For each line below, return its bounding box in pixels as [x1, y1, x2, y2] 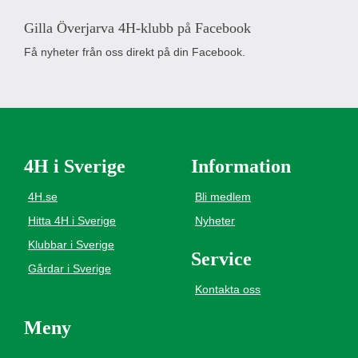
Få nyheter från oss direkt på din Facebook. [24, 46, 245, 58]
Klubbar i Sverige [28, 238, 114, 251]
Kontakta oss [195, 283, 261, 296]
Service [191, 249, 252, 269]
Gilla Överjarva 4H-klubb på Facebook [24, 20, 251, 36]
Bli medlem [195, 190, 251, 203]
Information [191, 156, 291, 177]
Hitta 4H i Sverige [28, 214, 116, 227]
